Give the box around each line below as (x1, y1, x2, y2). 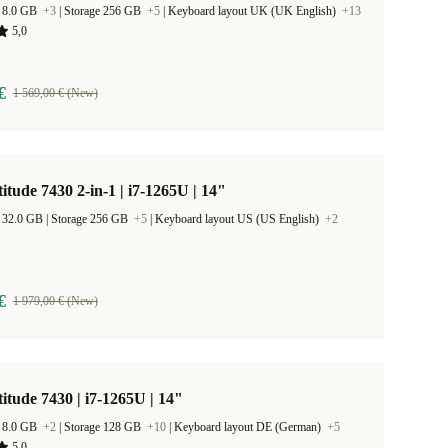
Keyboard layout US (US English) (155, 212, 322, 226)
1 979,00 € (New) (12, 294, 98, 308)
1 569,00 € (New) (12, 86, 98, 100)
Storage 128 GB (64, 420, 144, 434)
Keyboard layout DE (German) (174, 420, 324, 434)
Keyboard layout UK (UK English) (168, 4, 339, 18)
